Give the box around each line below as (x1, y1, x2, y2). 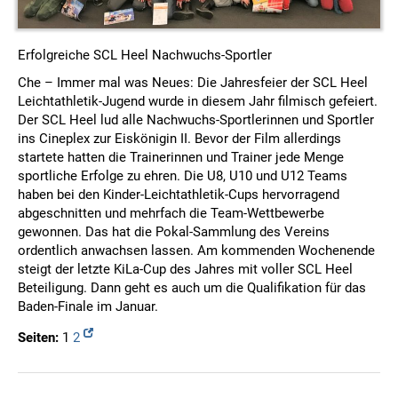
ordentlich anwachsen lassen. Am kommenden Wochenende (18, 243, 375, 259)
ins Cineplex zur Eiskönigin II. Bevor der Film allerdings (18, 131, 341, 147)
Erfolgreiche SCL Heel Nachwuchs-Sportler (18, 47, 272, 64)
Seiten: (18, 329, 59, 346)
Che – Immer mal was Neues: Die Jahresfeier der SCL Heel (18, 75, 368, 92)
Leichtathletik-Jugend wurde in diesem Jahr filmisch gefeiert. (18, 93, 378, 110)
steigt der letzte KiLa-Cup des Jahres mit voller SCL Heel (18, 261, 353, 278)
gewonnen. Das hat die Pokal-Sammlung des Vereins (18, 224, 330, 241)
